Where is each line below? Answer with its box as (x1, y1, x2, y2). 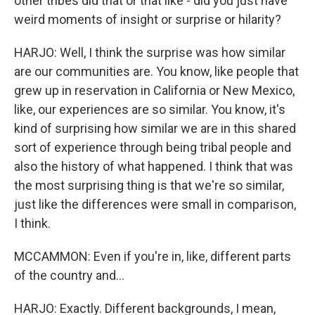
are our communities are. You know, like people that (14, 64, 299, 79)
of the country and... (14, 268, 124, 283)
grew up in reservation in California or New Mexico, (14, 83, 295, 98)
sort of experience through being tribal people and (14, 140, 291, 155)
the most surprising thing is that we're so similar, (14, 178, 284, 193)
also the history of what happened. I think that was (14, 159, 293, 174)
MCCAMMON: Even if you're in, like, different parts (14, 249, 291, 264)
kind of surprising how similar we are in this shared (14, 121, 296, 136)
